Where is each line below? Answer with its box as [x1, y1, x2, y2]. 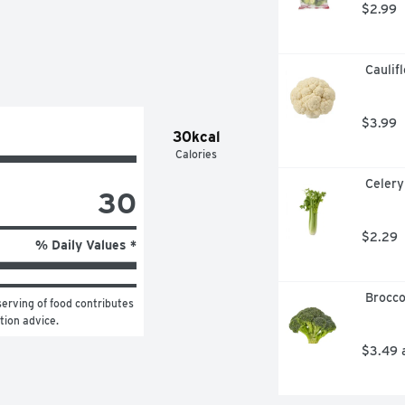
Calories [175, 146, 218, 161]
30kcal [172, 127, 221, 146]
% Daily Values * [34, 237, 137, 252]
